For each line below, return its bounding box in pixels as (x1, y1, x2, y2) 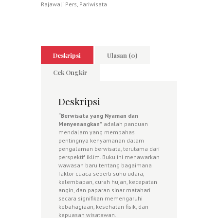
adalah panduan (102, 120, 148, 128)
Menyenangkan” (58, 120, 102, 128)
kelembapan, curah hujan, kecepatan (58, 178, 157, 186)
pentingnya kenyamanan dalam (58, 137, 144, 145)
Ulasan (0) (107, 51, 138, 59)
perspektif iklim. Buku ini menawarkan (58, 153, 160, 161)
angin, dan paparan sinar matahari (58, 186, 150, 194)
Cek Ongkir (53, 68, 88, 77)
